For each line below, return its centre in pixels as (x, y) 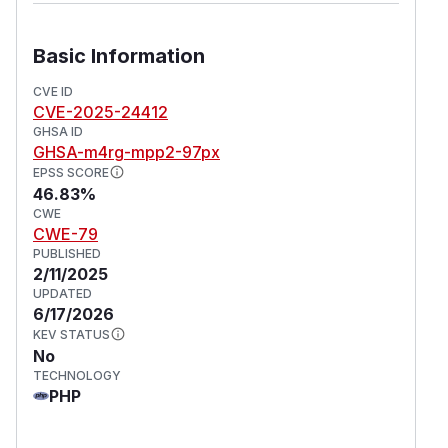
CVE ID (53, 91)
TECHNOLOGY (77, 375)
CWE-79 (65, 233)
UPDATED (62, 293)
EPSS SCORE (71, 172)
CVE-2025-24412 (100, 111)
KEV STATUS (71, 334)
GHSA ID (58, 131)
